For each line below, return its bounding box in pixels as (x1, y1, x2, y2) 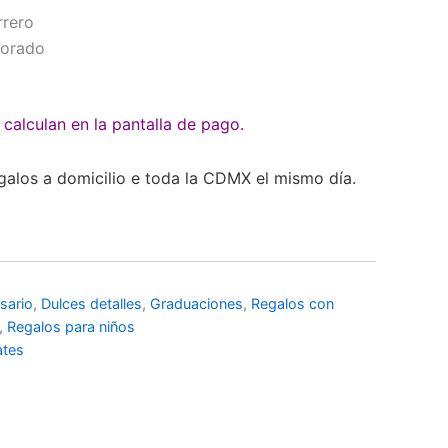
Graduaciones (150, 295, 243, 313)
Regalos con (251, 295, 334, 313)
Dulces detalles (41, 295, 142, 313)
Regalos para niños (7, 318, 135, 336)
